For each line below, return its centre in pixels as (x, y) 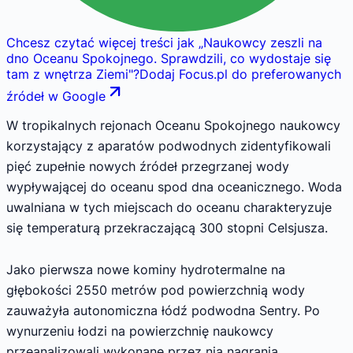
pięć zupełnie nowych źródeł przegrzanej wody (148, 166)
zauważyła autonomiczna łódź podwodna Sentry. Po (163, 311)
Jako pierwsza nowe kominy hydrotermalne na (146, 270)
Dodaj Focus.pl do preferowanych (240, 74)
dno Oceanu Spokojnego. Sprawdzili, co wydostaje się (169, 59)
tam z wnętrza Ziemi (67, 74)
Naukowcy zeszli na (263, 43)
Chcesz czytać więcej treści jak (100, 43)
